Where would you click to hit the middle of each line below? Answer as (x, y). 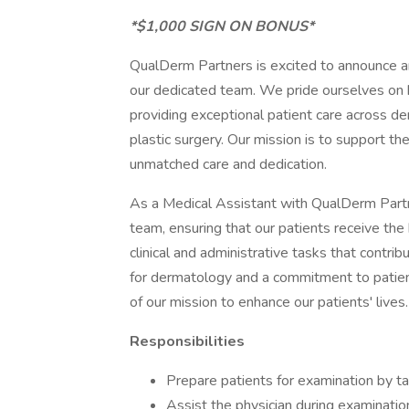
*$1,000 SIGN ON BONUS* (222, 26)
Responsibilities (187, 341)
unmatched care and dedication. (228, 164)
